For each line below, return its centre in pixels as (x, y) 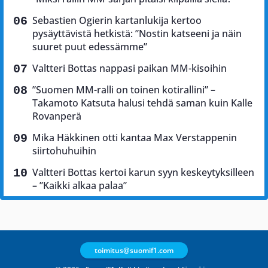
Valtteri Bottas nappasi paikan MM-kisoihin (130, 68)
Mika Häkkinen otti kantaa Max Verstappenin (135, 138)
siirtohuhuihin (64, 151)
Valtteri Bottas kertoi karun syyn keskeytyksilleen (143, 173)
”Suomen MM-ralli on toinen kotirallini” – (124, 90)
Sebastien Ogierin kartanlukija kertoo (117, 21)
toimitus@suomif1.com (134, 250)
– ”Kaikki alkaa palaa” (80, 186)
